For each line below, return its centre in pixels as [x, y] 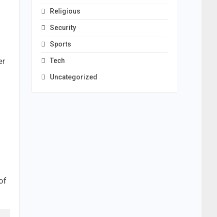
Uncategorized [73, 77]
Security [63, 28]
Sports [60, 44]
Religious [65, 11]
